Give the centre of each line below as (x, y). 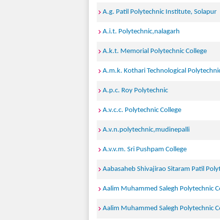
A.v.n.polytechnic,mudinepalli (146, 130)
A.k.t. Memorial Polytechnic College (155, 51)
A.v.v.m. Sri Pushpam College (145, 150)
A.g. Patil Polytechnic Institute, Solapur (160, 12)
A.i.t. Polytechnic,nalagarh (141, 32)
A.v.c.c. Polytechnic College (142, 110)
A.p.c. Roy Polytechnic (135, 91)
